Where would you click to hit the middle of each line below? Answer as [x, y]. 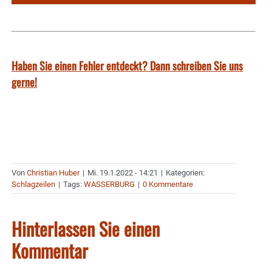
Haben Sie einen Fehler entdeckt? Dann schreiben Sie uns [127, 65]
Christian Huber [53, 172]
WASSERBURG [109, 184]
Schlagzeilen [33, 184]
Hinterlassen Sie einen [86, 228]
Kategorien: [185, 172]
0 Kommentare [168, 184]
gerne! [24, 82]
